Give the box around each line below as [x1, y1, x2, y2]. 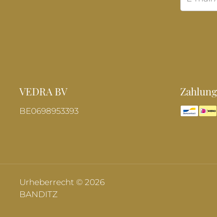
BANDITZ [19, 189, 58, 199]
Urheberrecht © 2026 [19, 177, 105, 187]
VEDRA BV [19, 84, 67, 98]
